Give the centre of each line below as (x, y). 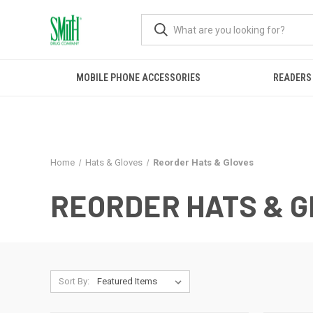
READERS (292, 78)
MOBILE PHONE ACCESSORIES (138, 78)
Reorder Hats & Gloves (203, 162)
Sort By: (74, 281)
